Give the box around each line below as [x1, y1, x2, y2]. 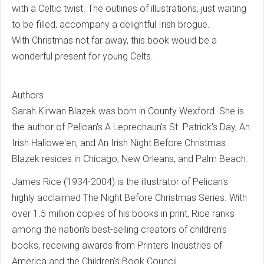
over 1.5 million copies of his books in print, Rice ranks [12, 208, 235, 220]
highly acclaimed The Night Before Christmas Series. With [12, 192, 247, 204]
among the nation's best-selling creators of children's [12, 224, 227, 236]
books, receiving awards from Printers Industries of [12, 240, 222, 252]
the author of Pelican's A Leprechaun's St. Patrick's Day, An [12, 121, 250, 133]
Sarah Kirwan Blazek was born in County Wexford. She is [12, 105, 244, 117]
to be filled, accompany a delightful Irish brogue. [12, 19, 210, 31]
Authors [12, 90, 44, 101]
